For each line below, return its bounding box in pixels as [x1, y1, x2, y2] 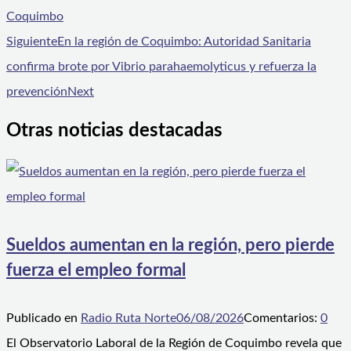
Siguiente [6, 34, 57, 48]
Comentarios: [244, 311, 320, 324]
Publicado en [6, 311, 81, 324]
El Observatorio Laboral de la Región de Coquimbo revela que [6, 336, 342, 349]
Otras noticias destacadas [6, 121, 223, 141]
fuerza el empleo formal [6, 261, 186, 279]
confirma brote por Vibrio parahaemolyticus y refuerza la [6, 60, 317, 73]
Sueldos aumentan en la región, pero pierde [6, 236, 335, 254]
